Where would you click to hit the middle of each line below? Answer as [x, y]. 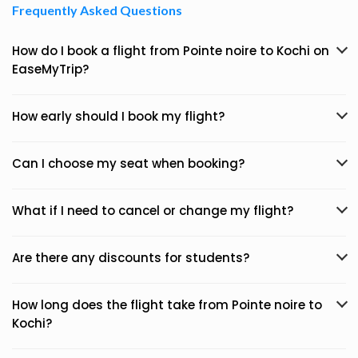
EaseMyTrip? [50, 69]
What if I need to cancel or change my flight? [153, 211]
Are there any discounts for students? [131, 258]
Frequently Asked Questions [97, 10]
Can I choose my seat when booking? [128, 163]
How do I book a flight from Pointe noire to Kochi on [171, 51]
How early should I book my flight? [118, 116]
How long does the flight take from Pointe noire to [167, 305]
